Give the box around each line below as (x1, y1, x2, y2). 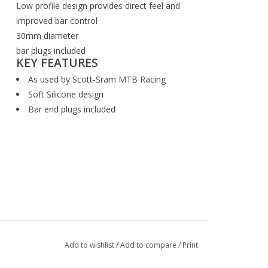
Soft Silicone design (28, 89, 104, 100)
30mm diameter (16, 30, 79, 41)
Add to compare (120, 240, 178, 251)
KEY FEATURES (16, 54, 99, 71)
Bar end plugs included (28, 103, 116, 115)
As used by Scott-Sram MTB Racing (28, 74, 166, 85)
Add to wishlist (64, 240, 116, 251)
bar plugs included (16, 45, 86, 56)
